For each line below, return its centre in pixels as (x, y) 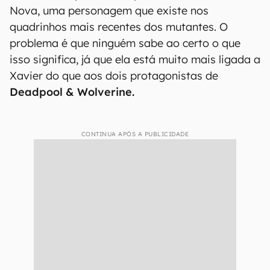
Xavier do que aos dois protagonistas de (114, 75)
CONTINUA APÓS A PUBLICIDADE (135, 134)
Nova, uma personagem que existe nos (109, 10)
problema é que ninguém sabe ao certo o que (125, 43)
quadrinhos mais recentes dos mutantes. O (119, 27)
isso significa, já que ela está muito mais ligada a (135, 59)
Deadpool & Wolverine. (72, 92)
